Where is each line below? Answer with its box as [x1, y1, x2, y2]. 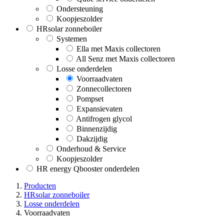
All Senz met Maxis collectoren [76, 54, 175, 63]
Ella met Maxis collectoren [76, 44, 160, 53]
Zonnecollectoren [76, 84, 131, 93]
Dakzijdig [76, 134, 107, 143]
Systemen [56, 34, 87, 43]
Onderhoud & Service [56, 144, 126, 153]
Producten [24, 181, 56, 190]
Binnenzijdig [76, 124, 117, 133]
